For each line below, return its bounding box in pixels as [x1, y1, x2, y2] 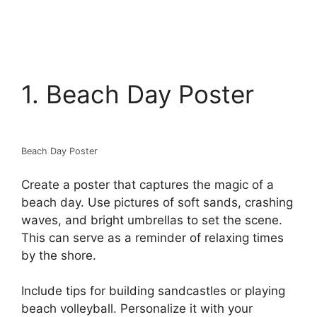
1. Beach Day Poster [21, 79, 254, 109]
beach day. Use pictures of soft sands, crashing [21, 195, 293, 209]
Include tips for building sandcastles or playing [21, 284, 285, 298]
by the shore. [21, 248, 96, 263]
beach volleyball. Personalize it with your [21, 301, 253, 316]
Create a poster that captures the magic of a [21, 177, 274, 192]
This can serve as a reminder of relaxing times [21, 230, 284, 245]
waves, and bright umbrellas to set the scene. [21, 212, 282, 227]
